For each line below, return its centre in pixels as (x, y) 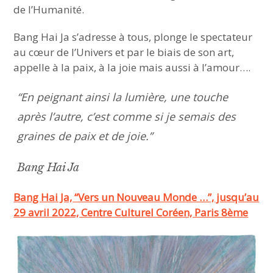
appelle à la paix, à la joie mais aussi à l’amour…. (132, 67)
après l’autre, (51, 116)
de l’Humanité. (50, 9)
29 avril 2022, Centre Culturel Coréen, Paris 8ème (131, 212)
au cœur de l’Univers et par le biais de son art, (124, 52)
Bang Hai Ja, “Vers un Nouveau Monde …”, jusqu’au (136, 197)
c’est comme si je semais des (161, 116)
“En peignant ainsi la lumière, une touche (123, 97)
